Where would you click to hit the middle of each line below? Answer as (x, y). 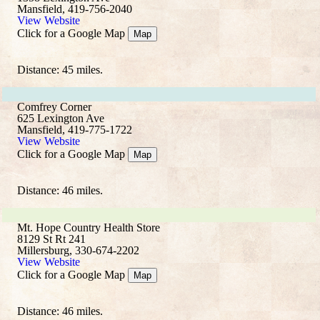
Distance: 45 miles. (60, 70)
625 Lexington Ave (61, 118)
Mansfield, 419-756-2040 (75, 9)
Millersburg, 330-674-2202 (78, 250)
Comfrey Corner (54, 107)
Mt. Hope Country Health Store (89, 227)
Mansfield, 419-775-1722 (75, 130)
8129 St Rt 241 (51, 239)
